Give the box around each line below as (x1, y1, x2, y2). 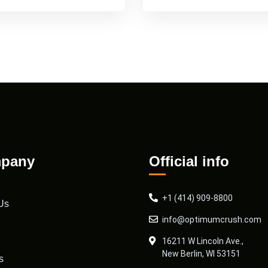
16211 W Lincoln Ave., (162, 236, 243, 246)
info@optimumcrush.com (162, 215, 261, 224)
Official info (149, 153, 229, 169)
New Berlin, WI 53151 (162, 249, 240, 258)
